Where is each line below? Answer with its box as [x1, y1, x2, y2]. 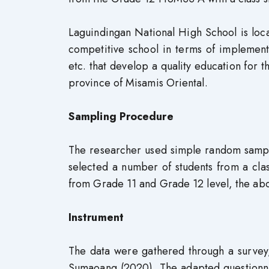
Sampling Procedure [68, 109, 174, 124]
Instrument [68, 210, 124, 225]
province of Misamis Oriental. [68, 75, 208, 91]
